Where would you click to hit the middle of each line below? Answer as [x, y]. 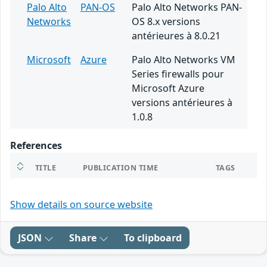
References [36, 146]
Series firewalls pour [178, 74]
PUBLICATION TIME [121, 168]
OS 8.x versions [166, 22]
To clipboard [153, 238]
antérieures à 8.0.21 [176, 36]
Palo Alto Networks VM [184, 60]
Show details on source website [81, 205]
